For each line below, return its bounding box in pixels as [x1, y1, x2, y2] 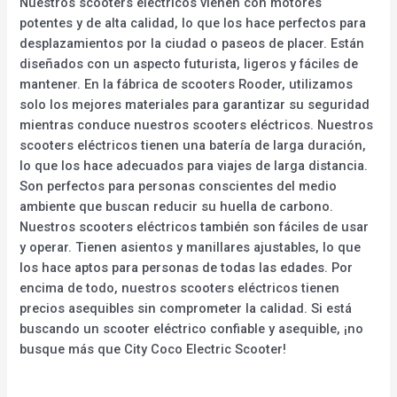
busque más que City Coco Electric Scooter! [19, 340, 287, 357]
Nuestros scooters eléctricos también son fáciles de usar [19, 218, 370, 235]
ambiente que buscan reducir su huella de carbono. [19, 198, 334, 214]
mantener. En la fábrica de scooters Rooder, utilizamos [19, 75, 354, 92]
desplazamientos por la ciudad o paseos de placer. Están [19, 35, 365, 51]
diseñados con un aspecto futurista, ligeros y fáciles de [19, 55, 359, 72]
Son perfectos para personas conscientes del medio [19, 177, 338, 194]
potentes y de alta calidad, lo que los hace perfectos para [19, 14, 367, 31]
